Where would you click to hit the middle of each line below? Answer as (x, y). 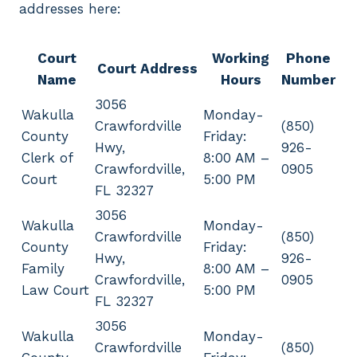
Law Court (55, 290)
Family (43, 269)
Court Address (147, 69)
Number (308, 80)
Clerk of (47, 158)
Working (241, 59)
